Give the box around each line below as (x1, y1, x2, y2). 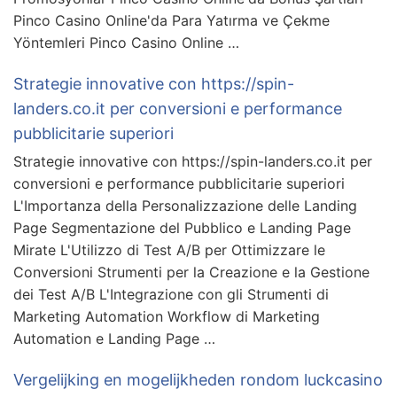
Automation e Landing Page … (13, 330, 215, 348)
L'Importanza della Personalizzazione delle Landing (13, 197, 357, 215)
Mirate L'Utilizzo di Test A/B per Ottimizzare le (13, 241, 325, 260)
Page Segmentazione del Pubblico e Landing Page (13, 219, 351, 237)
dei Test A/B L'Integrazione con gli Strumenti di (13, 285, 329, 304)
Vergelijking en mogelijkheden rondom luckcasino (13, 370, 383, 390)
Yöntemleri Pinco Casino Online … (13, 34, 239, 52)
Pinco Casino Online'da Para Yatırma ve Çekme (13, 12, 330, 30)
